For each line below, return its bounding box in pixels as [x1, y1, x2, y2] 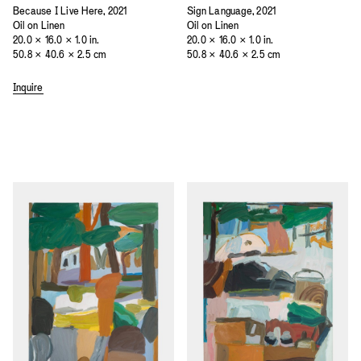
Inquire [13, 81, 44, 93]
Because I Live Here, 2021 [13, 5, 127, 18]
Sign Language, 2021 [187, 5, 276, 18]
